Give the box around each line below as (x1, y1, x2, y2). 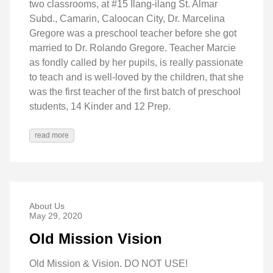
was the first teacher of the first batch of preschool (29, 86, 241, 97)
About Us (29, 200, 65, 211)
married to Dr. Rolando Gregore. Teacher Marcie (29, 42, 236, 53)
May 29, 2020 (29, 210, 82, 221)
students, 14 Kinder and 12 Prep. (29, 101, 171, 112)
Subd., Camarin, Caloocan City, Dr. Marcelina (29, 13, 225, 24)
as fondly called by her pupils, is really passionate (29, 57, 243, 68)
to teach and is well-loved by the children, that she (29, 71, 244, 82)
